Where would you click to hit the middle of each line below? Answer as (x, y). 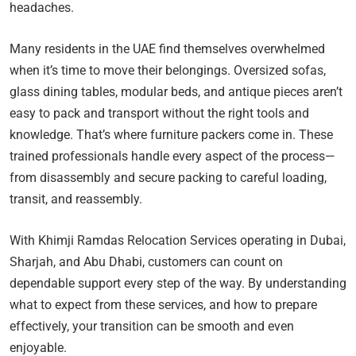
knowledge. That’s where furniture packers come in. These (171, 134)
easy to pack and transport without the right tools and (159, 113)
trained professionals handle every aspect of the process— (172, 156)
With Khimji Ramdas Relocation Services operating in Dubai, (178, 240)
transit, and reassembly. (76, 199)
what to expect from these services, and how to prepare (163, 304)
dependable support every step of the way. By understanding (178, 283)
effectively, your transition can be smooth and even (152, 326)
